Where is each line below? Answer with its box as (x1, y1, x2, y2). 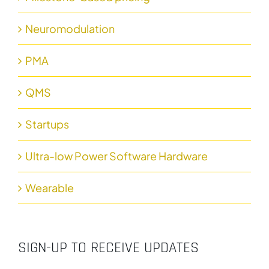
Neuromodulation (25, 21, 115, 35)
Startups (25, 116, 69, 131)
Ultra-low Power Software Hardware (25, 148, 208, 163)
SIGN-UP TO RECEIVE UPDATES (17, 238, 199, 258)
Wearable (25, 180, 74, 195)
